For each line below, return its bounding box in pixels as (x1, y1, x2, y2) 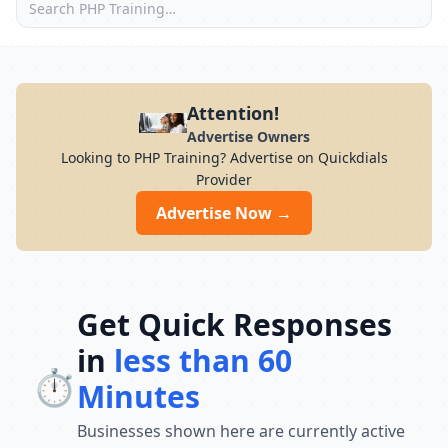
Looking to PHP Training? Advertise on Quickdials (60, 148, 388, 167)
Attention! (186, 101, 279, 125)
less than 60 (114, 340, 292, 381)
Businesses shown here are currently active (77, 420, 405, 442)
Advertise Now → (156, 202, 292, 224)
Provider (196, 170, 252, 189)
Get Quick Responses (77, 304, 392, 345)
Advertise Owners (186, 127, 310, 146)
